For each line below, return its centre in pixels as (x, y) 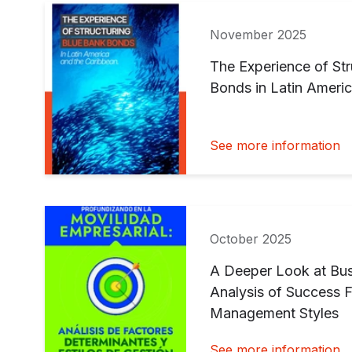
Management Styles (274, 313)
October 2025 (251, 238)
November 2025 (258, 34)
